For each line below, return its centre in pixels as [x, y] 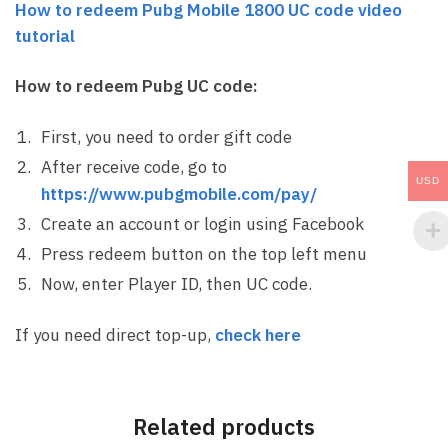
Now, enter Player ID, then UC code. [176, 283]
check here [258, 334]
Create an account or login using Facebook [202, 223]
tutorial [45, 36]
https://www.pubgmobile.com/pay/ [179, 193]
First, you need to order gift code [166, 136]
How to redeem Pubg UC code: [136, 86]
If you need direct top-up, [115, 334]
